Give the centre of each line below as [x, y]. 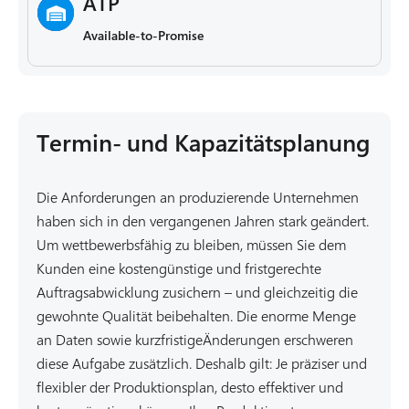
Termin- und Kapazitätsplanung [204, 142]
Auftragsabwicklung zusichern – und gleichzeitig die [197, 292]
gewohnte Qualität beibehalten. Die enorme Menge [196, 315]
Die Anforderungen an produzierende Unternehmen [198, 197]
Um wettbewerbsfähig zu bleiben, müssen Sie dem [191, 244]
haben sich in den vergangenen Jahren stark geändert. [203, 220]
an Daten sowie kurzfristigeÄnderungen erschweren [195, 339]
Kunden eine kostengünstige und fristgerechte [179, 268]
